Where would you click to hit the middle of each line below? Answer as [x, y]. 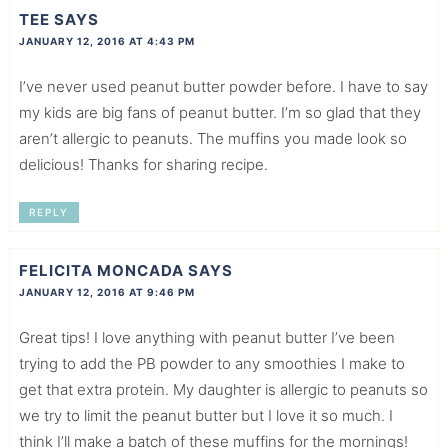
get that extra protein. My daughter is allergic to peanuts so [223, 389]
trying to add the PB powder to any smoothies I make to [211, 363]
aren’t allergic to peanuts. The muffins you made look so [212, 138]
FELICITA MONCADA [101, 270]
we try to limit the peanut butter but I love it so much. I [205, 415]
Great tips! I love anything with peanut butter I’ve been [206, 337]
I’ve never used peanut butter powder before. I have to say [223, 86]
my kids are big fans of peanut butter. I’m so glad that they [219, 112]
